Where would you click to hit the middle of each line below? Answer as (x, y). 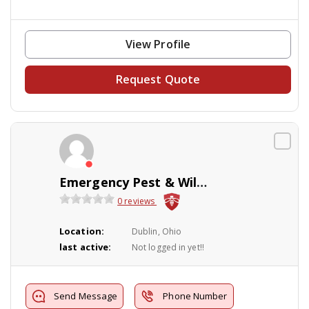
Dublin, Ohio (157, 232)
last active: (86, 247)
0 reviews (137, 201)
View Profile (158, 44)
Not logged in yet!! (168, 248)
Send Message (86, 296)
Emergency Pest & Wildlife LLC (202, 182)
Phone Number (195, 296)
